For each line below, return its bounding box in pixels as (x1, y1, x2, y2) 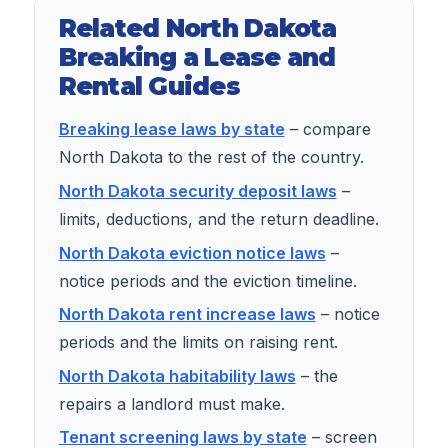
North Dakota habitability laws (58, 365, 296, 386)
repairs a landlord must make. (58, 393, 285, 414)
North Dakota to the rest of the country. (58, 147, 364, 168)
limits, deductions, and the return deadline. (58, 208, 379, 229)
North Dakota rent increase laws (58, 304, 316, 325)
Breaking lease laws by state (58, 119, 285, 140)
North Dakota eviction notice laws (58, 242, 326, 263)
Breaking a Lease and (58, 41, 336, 72)
